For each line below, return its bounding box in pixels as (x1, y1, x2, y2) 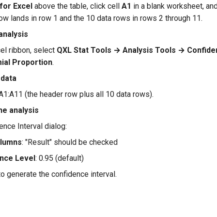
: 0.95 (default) (35, 154, 84, 163)
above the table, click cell (32, 1, 122, 11)
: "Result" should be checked (22, 138, 118, 147)
